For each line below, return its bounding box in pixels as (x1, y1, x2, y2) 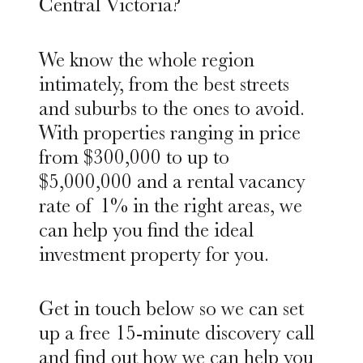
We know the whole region (39, 48, 254, 71)
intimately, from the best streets (39, 72, 289, 96)
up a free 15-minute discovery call (39, 322, 314, 344)
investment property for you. (39, 242, 269, 266)
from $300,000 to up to (39, 145, 229, 169)
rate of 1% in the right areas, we (39, 194, 302, 217)
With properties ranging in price (39, 121, 301, 144)
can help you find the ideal (39, 218, 254, 241)
